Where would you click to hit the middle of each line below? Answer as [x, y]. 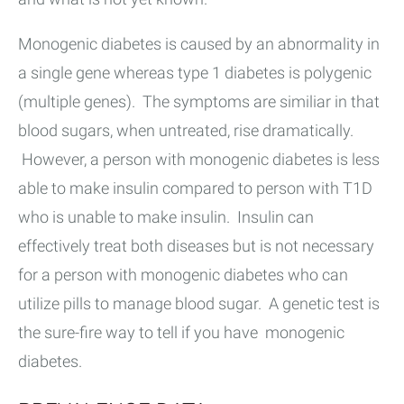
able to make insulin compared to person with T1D [195, 188]
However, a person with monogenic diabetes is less [199, 160]
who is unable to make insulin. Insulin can [166, 217]
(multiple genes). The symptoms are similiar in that [199, 102]
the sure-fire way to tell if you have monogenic [181, 333]
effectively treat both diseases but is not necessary [196, 246]
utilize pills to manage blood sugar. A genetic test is [199, 304]
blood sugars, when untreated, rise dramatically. [186, 131]
